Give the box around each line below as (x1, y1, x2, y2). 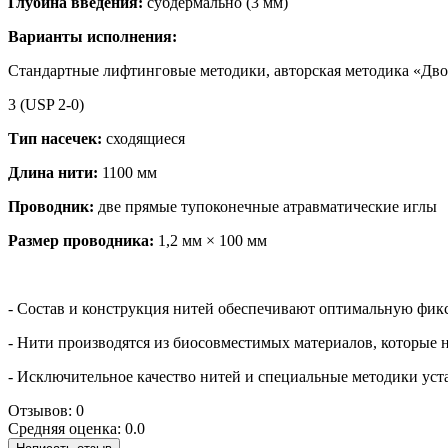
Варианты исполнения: (8, 27, 181, 45)
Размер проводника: (8, 231, 154, 249)
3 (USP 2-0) (8, 95, 84, 113)
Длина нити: (8, 163, 102, 181)
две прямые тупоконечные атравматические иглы (94, 197, 437, 215)
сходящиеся (106, 129, 185, 147)
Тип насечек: (8, 129, 106, 147)
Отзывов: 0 (8, 401, 84, 419)
